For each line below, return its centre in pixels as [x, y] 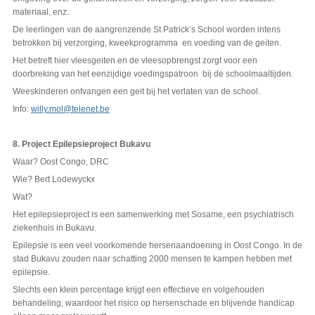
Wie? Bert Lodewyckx [53, 180]
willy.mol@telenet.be [70, 109]
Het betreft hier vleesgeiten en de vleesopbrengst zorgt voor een [135, 61]
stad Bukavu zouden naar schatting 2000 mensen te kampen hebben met [152, 259]
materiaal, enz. [40, 12]
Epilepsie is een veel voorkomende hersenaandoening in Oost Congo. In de [157, 246]
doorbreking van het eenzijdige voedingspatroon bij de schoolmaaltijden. [153, 74]
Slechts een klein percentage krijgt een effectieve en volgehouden [138, 290]
